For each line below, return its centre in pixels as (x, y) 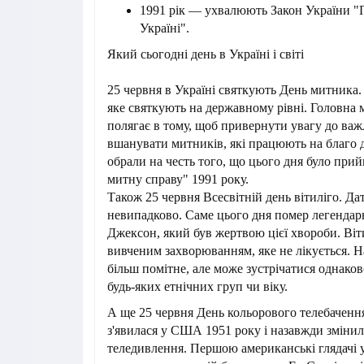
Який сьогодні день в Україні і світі (206, 54)
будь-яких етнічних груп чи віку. (197, 287)
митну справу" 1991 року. (178, 180)
